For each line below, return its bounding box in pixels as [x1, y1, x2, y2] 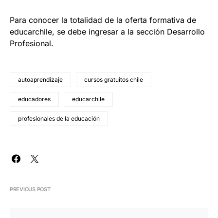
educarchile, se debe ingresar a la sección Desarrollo [10, 27, 205, 37]
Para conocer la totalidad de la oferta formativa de [10, 15, 196, 25]
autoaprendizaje [18, 76, 63, 84]
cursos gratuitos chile [84, 76, 143, 84]
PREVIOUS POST [10, 186, 51, 193]
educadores [18, 95, 51, 103]
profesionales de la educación [18, 115, 100, 123]
